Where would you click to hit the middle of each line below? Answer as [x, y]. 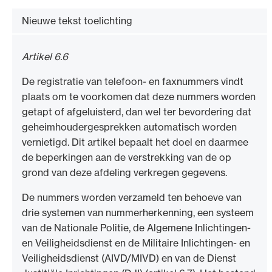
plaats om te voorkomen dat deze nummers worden [139, 97]
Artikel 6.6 [45, 57]
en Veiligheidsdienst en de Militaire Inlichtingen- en [136, 243]
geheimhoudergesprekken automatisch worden [129, 127]
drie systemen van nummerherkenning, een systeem [138, 213]
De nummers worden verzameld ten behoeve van [132, 198]
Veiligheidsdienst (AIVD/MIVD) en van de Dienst [129, 258]
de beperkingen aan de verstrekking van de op [127, 158]
